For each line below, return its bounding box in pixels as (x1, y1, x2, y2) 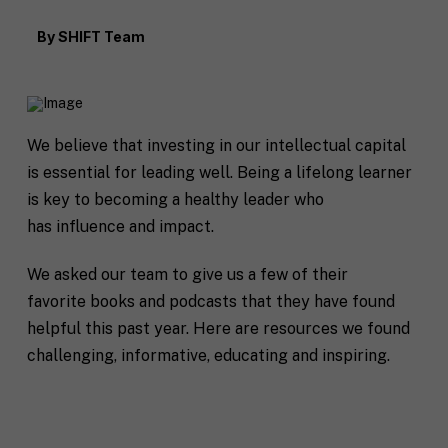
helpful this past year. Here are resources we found (26, 318, 410, 338)
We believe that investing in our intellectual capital (26, 136, 406, 155)
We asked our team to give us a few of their (26, 264, 348, 284)
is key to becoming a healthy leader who (26, 190, 324, 209)
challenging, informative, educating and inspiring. (26, 345, 390, 365)
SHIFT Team (57, 28, 145, 45)
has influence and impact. (26, 217, 214, 236)
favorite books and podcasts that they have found (26, 291, 395, 311)
